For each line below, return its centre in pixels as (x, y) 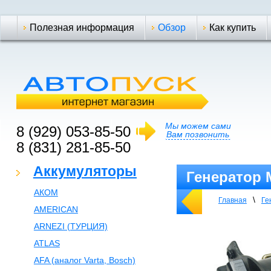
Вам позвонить (198, 134)
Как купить (232, 28)
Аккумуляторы (85, 171)
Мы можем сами (198, 126)
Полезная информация (82, 28)
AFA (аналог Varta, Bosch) (84, 260)
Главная (232, 200)
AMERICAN (56, 209)
